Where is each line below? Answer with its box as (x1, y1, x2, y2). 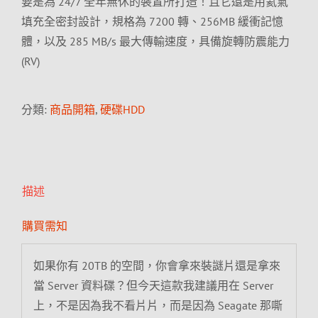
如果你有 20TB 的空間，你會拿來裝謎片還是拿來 (33, 258, 280, 273)
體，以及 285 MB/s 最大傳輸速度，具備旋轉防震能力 (21, 34, 290, 48)
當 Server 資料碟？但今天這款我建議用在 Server (33, 278, 273, 292)
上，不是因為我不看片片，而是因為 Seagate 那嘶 (33, 297, 283, 312)
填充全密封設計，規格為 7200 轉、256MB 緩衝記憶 (21, 14, 283, 28)
